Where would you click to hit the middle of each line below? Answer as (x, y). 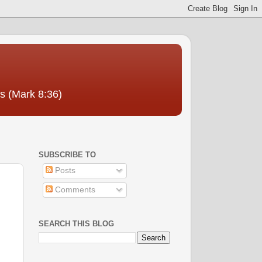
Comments (74, 189)
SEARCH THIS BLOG (76, 223)
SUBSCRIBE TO (67, 155)
